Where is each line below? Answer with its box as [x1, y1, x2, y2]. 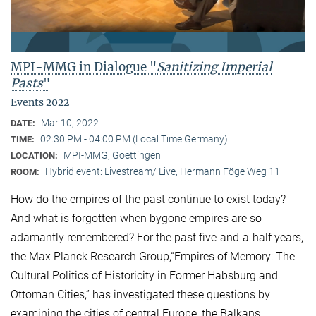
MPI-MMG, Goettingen [63, 150, 161, 162]
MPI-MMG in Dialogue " [11, 59, 157, 75]
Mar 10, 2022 [41, 117, 99, 129]
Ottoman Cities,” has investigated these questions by [11, 288, 270, 302]
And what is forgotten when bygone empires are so [11, 212, 262, 226]
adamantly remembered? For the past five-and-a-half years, [11, 231, 303, 245]
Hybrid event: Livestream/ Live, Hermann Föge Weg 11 [45, 166, 280, 178]
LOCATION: [11, 150, 60, 162]
